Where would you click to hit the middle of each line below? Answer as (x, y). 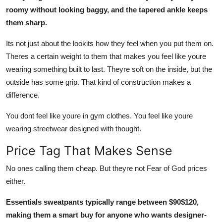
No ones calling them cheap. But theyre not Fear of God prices (107, 168)
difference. (23, 95)
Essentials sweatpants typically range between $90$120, (102, 202)
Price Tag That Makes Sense (89, 150)
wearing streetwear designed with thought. (74, 128)
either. (16, 181)
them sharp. (27, 22)
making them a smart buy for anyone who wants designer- (106, 215)
